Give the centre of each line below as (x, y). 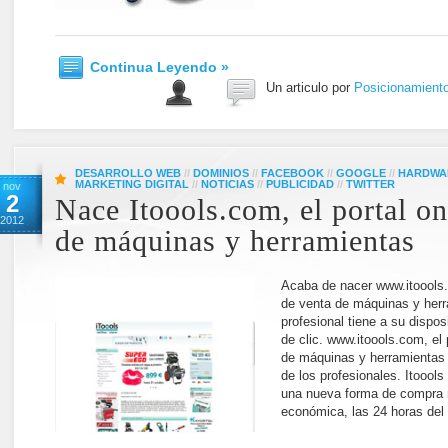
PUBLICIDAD (300, 183)
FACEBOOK (292, 172)
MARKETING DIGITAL (132, 183)
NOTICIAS (227, 183)
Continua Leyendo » (159, 66)
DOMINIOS (221, 172)
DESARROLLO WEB (128, 172)
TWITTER (370, 183)
